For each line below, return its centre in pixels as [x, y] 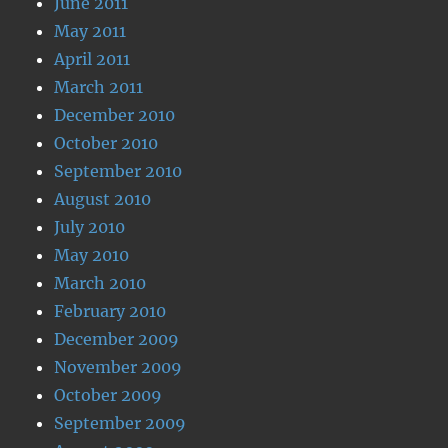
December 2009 [117, 339]
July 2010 [90, 227]
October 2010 [106, 143]
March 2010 [100, 283]
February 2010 [110, 311]
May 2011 [90, 31]
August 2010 [103, 199]
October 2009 [108, 395]
